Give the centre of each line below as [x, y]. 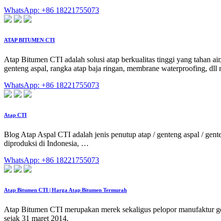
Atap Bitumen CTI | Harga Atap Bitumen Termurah [65, 190]
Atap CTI [15, 115]
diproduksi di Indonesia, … [46, 144]
